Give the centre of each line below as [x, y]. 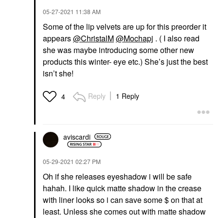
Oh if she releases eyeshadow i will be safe [117, 176]
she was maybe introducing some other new [118, 50]
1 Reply [127, 96]
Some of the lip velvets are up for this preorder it [125, 27]
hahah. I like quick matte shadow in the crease [122, 188]
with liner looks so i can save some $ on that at [123, 200]
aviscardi [77, 136]
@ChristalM [93, 38]
